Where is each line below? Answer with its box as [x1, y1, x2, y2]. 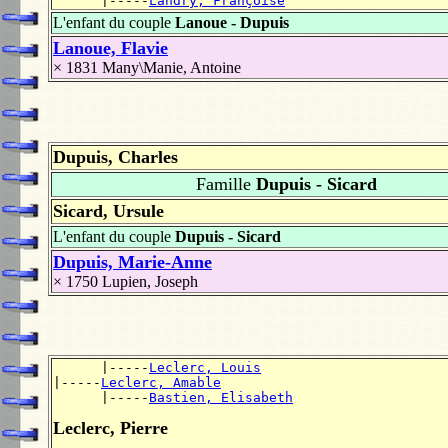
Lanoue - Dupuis [175, 14, 289, 32]
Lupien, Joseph [102, 272, 198, 290]
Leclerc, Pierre [53, 418, 168, 439]
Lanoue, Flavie [53, 38, 168, 59]
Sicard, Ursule [53, 200, 164, 221]
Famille [196, 173, 251, 194]
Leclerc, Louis [149, 360, 261, 376]
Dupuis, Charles [53, 146, 178, 167]
